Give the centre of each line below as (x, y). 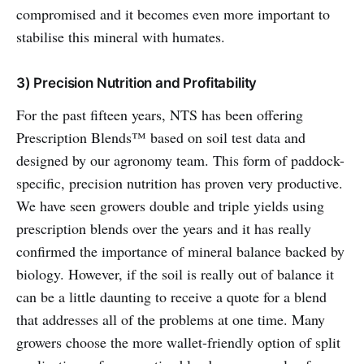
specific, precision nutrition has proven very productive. (180, 182)
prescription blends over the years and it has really (164, 228)
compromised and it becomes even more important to (173, 13)
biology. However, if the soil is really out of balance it (175, 273)
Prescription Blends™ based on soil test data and (161, 137)
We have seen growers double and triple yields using (170, 205)
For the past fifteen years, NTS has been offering (160, 114)
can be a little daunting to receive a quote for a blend (171, 296)
